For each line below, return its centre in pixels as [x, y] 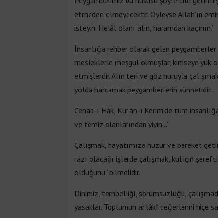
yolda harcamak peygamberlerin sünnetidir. [143, 89]
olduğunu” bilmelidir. [107, 172]
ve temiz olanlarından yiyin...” [122, 124]
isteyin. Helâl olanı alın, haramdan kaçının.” [145, 27]
